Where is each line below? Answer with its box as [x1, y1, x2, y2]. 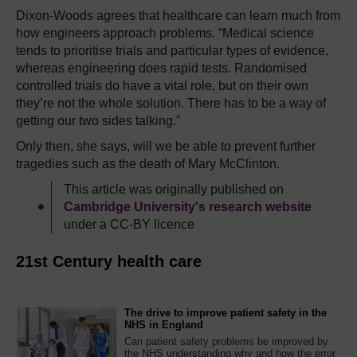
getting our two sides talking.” [16, 114, 180, 128]
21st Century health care [16, 253, 202, 271]
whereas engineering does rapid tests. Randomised [16, 61, 307, 76]
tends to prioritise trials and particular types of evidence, [16, 44, 328, 58]
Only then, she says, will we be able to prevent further [16, 139, 316, 154]
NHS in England [124, 319, 203, 331]
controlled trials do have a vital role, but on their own [16, 79, 308, 93]
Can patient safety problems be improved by [124, 335, 328, 348]
